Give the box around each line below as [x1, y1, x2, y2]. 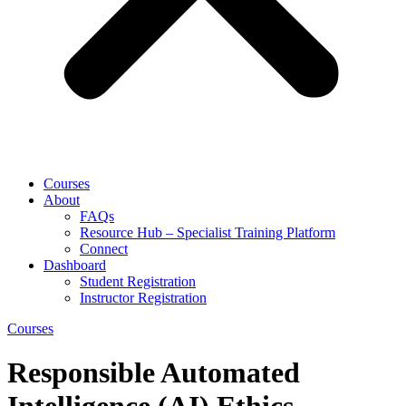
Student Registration [80, 274, 196, 289]
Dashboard [43, 257, 106, 273]
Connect [80, 241, 128, 256]
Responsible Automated [7, 356, 300, 390]
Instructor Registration [80, 290, 207, 305]
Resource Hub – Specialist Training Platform [80, 225, 335, 240]
